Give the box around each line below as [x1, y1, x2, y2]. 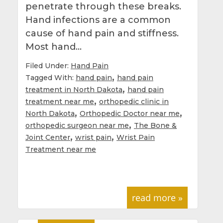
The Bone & [134, 120, 177, 130]
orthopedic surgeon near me [25, 120, 129, 130]
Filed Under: [25, 61, 71, 70]
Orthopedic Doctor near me [80, 109, 180, 118]
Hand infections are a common [25, 14, 171, 25]
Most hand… [25, 41, 84, 52]
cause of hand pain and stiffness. [25, 27, 179, 39]
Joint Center [25, 132, 70, 142]
